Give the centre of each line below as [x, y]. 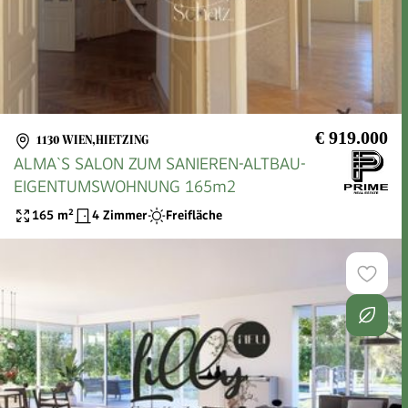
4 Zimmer [120, 215]
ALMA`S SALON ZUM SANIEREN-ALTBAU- [160, 163]
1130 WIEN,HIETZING [92, 140]
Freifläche [194, 215]
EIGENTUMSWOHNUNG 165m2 [125, 186]
